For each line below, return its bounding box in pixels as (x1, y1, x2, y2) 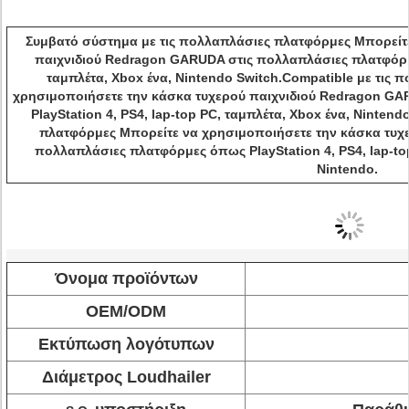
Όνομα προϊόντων (54, 269, 198, 288)
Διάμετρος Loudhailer (41, 368, 211, 386)
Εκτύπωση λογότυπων (37, 335, 215, 353)
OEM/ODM (86, 302, 166, 320)
